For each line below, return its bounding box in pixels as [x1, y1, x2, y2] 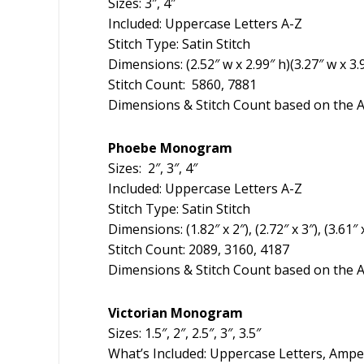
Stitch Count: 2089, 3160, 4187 [108, 240, 289, 259]
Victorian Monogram [108, 304, 243, 323]
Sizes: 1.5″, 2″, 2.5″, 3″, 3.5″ [108, 324, 261, 343]
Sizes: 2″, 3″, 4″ [108, 159, 197, 178]
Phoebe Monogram [108, 139, 232, 158]
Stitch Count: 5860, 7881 [108, 76, 257, 94]
